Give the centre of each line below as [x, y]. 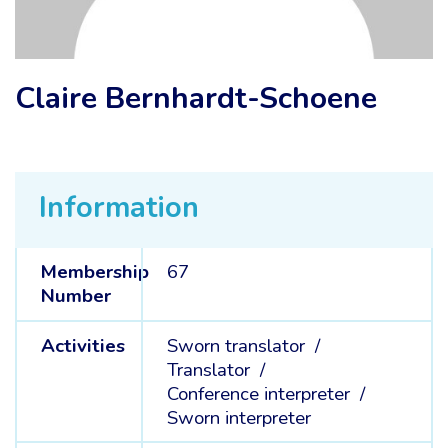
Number [75, 296]
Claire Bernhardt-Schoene [196, 98]
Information [119, 207]
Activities [82, 345]
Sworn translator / [245, 345]
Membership [94, 272]
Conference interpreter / [268, 393]
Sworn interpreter [238, 417]
